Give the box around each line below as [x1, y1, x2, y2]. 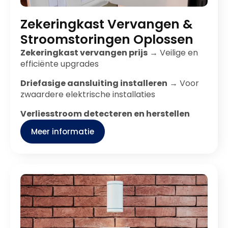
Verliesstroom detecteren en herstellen [20, 108, 190, 120]
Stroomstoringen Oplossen [20, 31, 193, 48]
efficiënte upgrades [20, 58, 99, 70]
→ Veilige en [148, 47, 198, 59]
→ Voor [167, 77, 199, 89]
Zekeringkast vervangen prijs [20, 47, 148, 59]
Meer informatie [31, 126, 94, 137]
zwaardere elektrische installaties [20, 89, 155, 100]
